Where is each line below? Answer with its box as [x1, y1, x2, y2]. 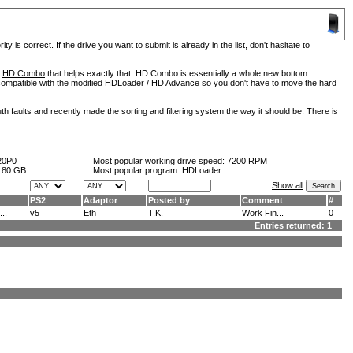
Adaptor [84, 195, 117, 205]
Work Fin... [242, 208, 284, 217]
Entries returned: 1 [255, 221, 341, 230]
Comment [242, 195, 283, 205]
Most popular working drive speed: [93, 156, 227, 165]
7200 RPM [227, 156, 267, 165]
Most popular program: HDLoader [93, 165, 221, 175]
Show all [272, 180, 303, 190]
